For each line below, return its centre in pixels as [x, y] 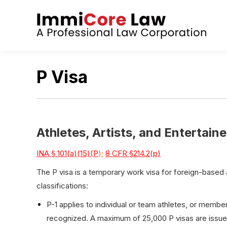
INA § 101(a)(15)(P [67, 153]
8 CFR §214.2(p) [133, 153]
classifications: [62, 186]
